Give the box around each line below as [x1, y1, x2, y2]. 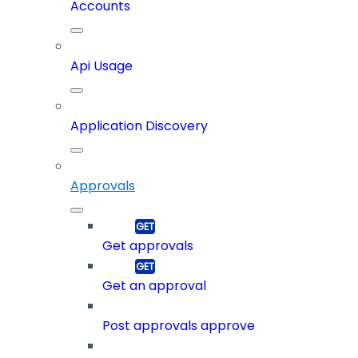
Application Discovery [70, 117, 208, 136]
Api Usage [70, 57, 133, 76]
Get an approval [102, 276, 206, 296]
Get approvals [102, 237, 193, 256]
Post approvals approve [102, 316, 255, 336]
